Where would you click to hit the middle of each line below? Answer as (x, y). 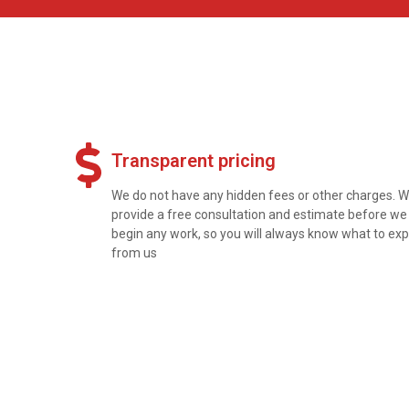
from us (134, 253)
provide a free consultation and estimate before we (259, 215)
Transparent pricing (194, 161)
